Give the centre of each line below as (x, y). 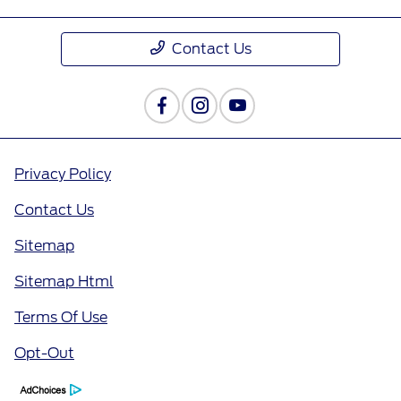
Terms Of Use (61, 318)
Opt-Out (44, 354)
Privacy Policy (63, 175)
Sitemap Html (64, 282)
